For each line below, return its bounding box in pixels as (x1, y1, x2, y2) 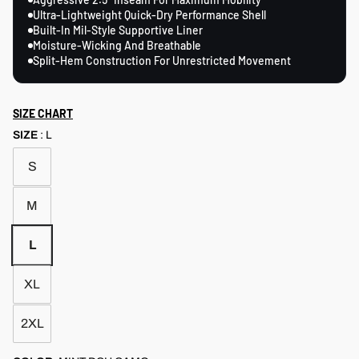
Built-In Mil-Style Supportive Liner (33, 22, 203, 37)
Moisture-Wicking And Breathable (33, 38, 201, 52)
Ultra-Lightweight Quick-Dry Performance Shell (33, 7, 266, 22)
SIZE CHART (13, 106, 73, 120)
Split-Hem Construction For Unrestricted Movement (33, 53, 291, 67)
